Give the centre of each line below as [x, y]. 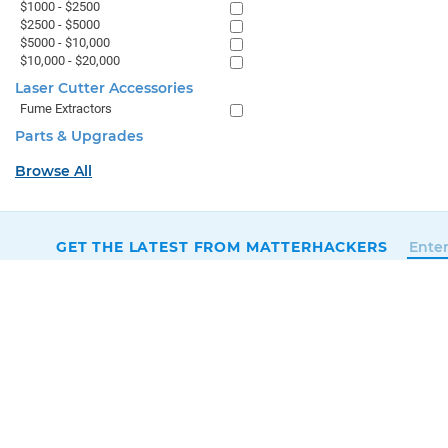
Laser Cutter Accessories [104, 88]
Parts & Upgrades [79, 136]
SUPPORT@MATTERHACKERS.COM [204, 387]
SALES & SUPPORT [143, 318]
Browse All [53, 171]
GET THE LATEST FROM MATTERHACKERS [221, 247]
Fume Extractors [66, 108]
